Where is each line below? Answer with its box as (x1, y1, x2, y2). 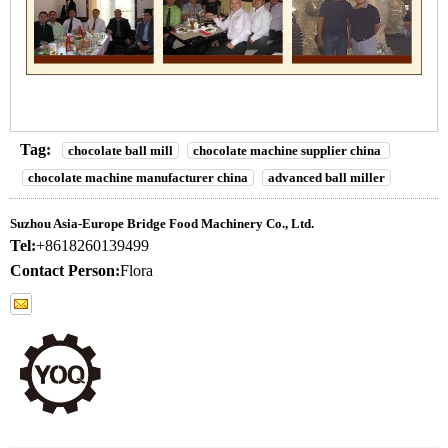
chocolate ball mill (68, 143, 173, 159)
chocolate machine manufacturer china (28, 170, 248, 186)
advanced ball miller (268, 170, 385, 186)
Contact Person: (10, 262, 120, 280)
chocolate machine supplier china (193, 143, 384, 159)
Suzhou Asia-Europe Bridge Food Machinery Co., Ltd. (10, 216, 314, 232)
